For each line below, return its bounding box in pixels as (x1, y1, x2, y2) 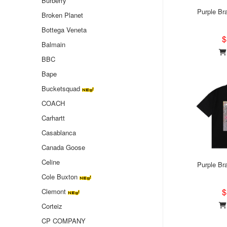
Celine (42, 157, 60, 167)
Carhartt (42, 113, 65, 123)
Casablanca (42, 128, 76, 137)
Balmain (42, 40, 65, 49)
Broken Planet (42, 10, 83, 20)
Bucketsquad (42, 84, 80, 93)
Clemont (42, 186, 66, 196)
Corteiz (42, 201, 62, 211)
